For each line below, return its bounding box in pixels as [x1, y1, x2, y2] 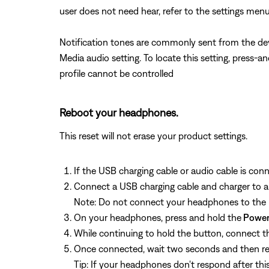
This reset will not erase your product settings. [59, 130, 247, 141]
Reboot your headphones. [59, 106, 178, 119]
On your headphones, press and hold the [73, 212, 241, 223]
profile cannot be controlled [59, 68, 174, 79]
